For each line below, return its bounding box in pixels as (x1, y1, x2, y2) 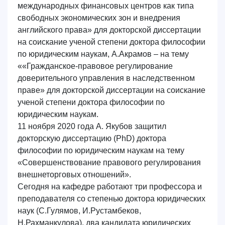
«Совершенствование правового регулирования (18, 158, 201, 167)
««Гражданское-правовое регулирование (18, 62, 173, 70)
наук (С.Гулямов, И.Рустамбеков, (18, 206, 141, 215)
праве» (18, 86, 47, 94)
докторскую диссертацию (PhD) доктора (18, 134, 166, 143)
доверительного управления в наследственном (18, 74, 195, 82)
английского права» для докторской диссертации (18, 26, 201, 34)
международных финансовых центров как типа (18, 2, 194, 10)
